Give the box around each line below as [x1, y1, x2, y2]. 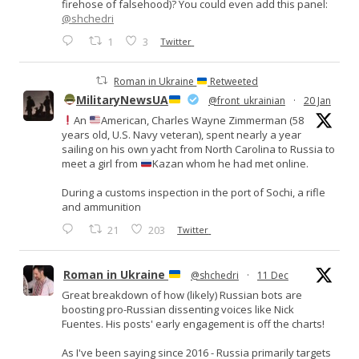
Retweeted [208, 74, 259, 88]
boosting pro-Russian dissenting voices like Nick [62, 301, 294, 317]
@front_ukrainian [208, 93, 285, 107]
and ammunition [62, 199, 141, 214]
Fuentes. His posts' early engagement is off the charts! [62, 316, 325, 331]
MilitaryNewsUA [75, 91, 168, 107]
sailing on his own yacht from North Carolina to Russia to [62, 141, 335, 156]
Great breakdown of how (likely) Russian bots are [62, 287, 302, 302]
